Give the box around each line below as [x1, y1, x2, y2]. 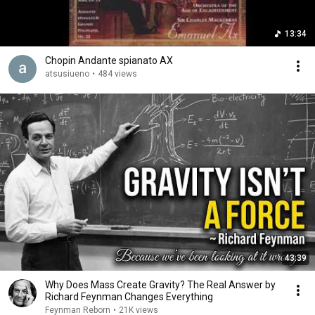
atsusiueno [45, 69, 89, 79]
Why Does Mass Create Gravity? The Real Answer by [45, 279, 276, 290]
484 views [98, 69, 137, 79]
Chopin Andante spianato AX [160, 55, 173, 66]
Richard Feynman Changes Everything [45, 291, 213, 302]
